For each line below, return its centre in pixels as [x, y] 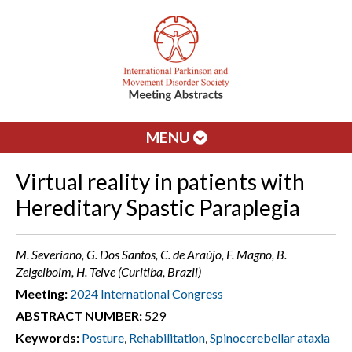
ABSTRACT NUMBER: [79, 315]
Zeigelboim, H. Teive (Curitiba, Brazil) [108, 271]
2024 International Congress [147, 293]
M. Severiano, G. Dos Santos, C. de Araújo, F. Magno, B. [151, 254]
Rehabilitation [167, 337]
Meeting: [42, 293]
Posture [103, 337]
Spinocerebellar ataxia [270, 337]
